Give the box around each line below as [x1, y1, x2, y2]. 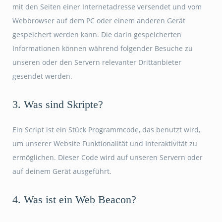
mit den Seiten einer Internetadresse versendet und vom [12, 2, 202, 11]
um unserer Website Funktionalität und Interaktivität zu [12, 139, 197, 148]
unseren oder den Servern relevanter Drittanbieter [12, 57, 181, 67]
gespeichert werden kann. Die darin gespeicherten [12, 30, 181, 39]
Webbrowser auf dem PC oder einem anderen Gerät [12, 16, 185, 25]
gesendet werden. [12, 71, 72, 81]
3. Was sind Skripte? [12, 98, 103, 111]
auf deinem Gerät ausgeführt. [12, 166, 111, 176]
